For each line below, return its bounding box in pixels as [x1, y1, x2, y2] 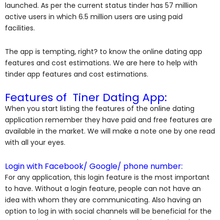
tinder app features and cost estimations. [5, 69, 150, 79]
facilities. [5, 23, 37, 33]
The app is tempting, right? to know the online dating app [5, 46, 202, 56]
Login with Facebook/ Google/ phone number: [5, 160, 183, 172]
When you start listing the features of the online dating [5, 104, 194, 114]
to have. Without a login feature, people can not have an [5, 183, 201, 193]
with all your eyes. [5, 137, 65, 148]
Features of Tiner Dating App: [5, 90, 167, 106]
